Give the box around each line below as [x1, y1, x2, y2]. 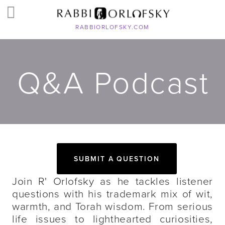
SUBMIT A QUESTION [73, 154, 160, 164]
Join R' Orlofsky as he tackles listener [12, 173, 213, 188]
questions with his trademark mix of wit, [12, 186, 213, 200]
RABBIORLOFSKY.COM [75, 23, 150, 31]
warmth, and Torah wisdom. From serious [12, 198, 213, 213]
